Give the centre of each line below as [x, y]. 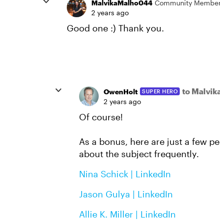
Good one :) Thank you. [115, 28]
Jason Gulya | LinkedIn [126, 194]
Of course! [101, 117]
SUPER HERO [160, 91]
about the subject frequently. [139, 154]
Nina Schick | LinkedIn [125, 174]
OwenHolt [121, 91]
